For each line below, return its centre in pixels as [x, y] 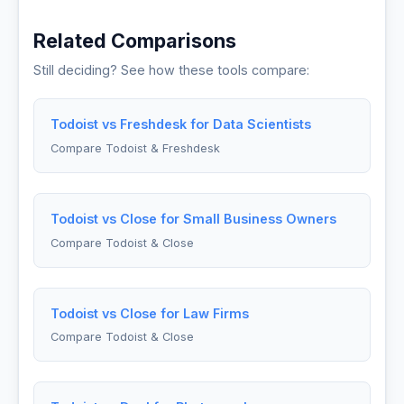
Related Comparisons [135, 40]
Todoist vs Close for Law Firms [149, 313]
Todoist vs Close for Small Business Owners [193, 218]
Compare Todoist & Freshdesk [135, 148]
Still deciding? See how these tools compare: [171, 69]
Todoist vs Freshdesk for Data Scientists [180, 124]
